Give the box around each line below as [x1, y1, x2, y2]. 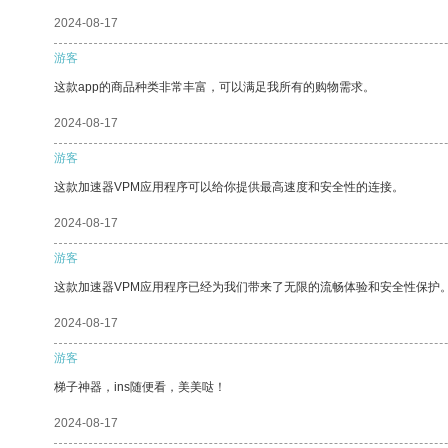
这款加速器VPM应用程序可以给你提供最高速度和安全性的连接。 [54, 179, 404, 194]
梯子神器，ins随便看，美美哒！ [54, 379, 226, 394]
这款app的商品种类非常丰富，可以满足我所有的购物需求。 [54, 79, 375, 94]
